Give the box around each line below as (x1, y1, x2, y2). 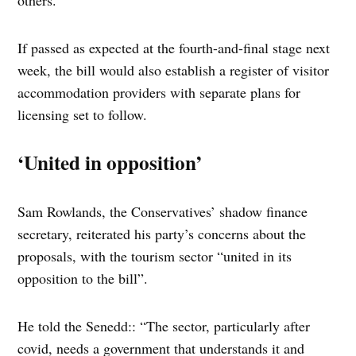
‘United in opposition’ (17, 148, 203, 178)
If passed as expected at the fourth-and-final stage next (17, 38, 331, 58)
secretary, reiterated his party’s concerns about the (17, 224, 307, 244)
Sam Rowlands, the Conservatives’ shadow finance (17, 202, 308, 222)
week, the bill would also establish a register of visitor (17, 60, 330, 80)
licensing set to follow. (17, 105, 148, 125)
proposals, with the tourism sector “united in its (17, 246, 292, 266)
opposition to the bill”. (17, 269, 149, 288)
